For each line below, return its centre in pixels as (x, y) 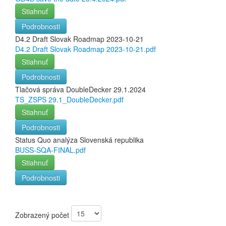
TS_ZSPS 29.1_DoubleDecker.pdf (69, 100)
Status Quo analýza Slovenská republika (79, 140)
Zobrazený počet (43, 215)
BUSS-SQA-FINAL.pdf (50, 150)
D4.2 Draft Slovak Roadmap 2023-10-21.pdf (86, 49)
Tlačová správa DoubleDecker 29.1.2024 (80, 90)
